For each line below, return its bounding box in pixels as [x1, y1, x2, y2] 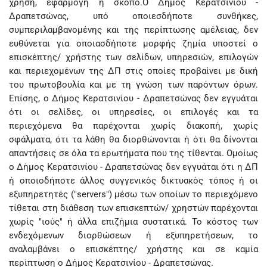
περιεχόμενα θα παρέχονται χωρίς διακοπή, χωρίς [9, 120, 258, 131]
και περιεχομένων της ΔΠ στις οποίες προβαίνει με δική [9, 66, 258, 76]
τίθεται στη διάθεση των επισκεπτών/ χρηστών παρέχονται [9, 203, 258, 213]
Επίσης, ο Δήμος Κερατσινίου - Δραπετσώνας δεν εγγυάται [9, 93, 258, 104]
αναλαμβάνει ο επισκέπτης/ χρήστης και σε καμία [9, 244, 258, 254]
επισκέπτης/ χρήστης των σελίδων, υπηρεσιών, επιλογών [9, 52, 258, 63]
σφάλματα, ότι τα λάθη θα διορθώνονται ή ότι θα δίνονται [9, 134, 258, 145]
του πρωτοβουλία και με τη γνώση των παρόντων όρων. [9, 79, 258, 90]
